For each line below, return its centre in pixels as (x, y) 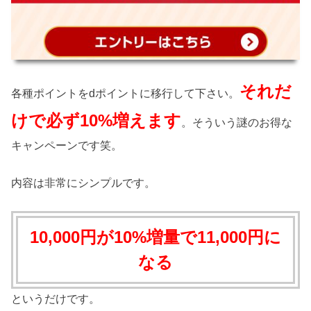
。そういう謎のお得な (237, 123)
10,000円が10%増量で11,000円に (155, 237)
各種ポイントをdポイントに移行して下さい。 (126, 93)
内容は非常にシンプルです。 (84, 183)
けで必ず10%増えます (96, 121)
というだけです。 (56, 298)
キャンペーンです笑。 (67, 145)
